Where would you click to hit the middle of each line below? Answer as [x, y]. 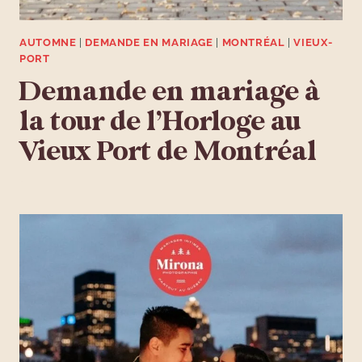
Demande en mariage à [170, 92]
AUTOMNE [48, 43]
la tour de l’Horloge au [160, 122]
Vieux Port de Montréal [168, 152]
